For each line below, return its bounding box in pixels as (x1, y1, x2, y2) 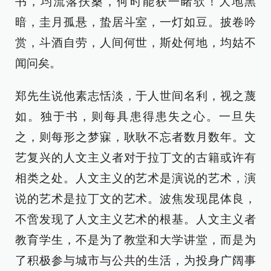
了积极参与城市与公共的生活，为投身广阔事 (15, 254, 256, 267)
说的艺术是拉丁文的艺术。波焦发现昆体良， (15, 192, 256, 205)
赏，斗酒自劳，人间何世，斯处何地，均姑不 (15, 36, 256, 49)
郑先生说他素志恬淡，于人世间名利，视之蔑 (15, 90, 256, 102)
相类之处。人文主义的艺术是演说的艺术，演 (15, 172, 256, 184)
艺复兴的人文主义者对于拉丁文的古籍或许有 (15, 151, 256, 164)
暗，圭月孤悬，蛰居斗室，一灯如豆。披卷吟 (15, 16, 256, 28)
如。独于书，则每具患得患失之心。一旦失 (15, 110, 256, 123)
